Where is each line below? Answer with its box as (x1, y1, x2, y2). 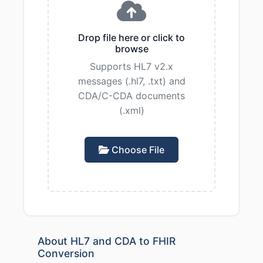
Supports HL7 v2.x (90, 60, 173, 72)
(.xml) (119, 104, 144, 116)
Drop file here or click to (78, 32, 185, 43)
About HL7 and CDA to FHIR (38, 235, 176, 247)
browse (114, 43, 149, 55)
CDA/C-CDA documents (78, 90, 185, 102)
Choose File (109, 144, 164, 156)
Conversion (38, 247, 95, 259)
